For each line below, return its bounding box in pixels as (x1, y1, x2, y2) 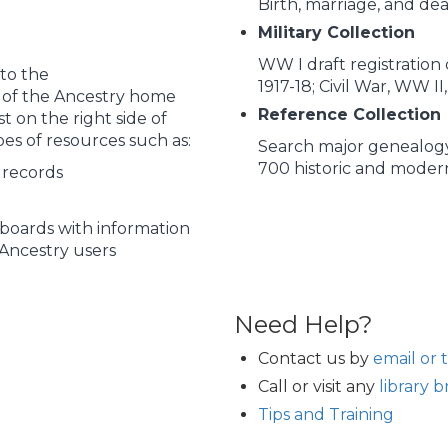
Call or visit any (258, 376, 379, 396)
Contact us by (258, 348, 373, 368)
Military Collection (258, 22, 415, 42)
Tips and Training (258, 404, 394, 424)
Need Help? (234, 309, 373, 339)
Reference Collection (258, 104, 441, 124)
